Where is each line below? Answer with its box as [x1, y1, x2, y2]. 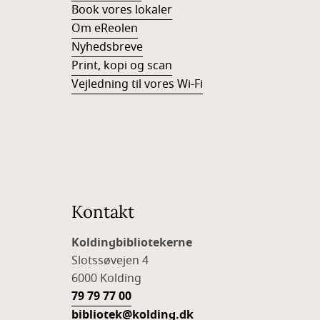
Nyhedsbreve [71, 39, 143, 56]
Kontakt [71, 201, 134, 223]
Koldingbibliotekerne [71, 234, 192, 251]
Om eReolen [71, 20, 138, 37]
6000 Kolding [71, 270, 141, 287]
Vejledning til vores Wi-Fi [71, 76, 203, 93]
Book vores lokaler [71, 1, 172, 19]
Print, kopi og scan [71, 57, 172, 74]
